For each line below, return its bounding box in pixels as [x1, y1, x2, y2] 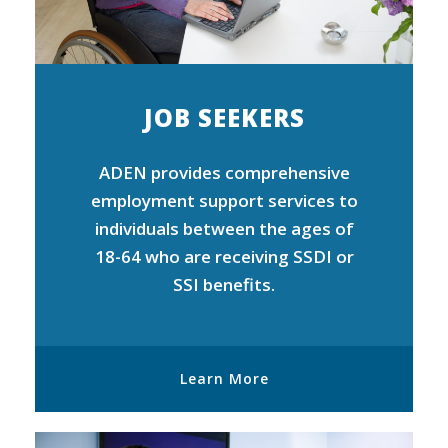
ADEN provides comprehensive [98, 161, 350, 185]
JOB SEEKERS [143, 100, 305, 134]
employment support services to [90, 189, 358, 213]
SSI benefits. [173, 273, 275, 297]
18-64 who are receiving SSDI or [94, 245, 354, 269]
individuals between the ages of [94, 217, 354, 241]
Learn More [179, 368, 269, 388]
